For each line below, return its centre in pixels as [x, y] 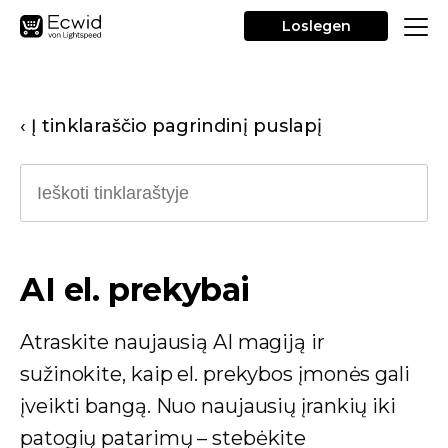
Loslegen [316, 26]
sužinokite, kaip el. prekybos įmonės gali [215, 374]
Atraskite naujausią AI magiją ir [172, 342]
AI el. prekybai [135, 289]
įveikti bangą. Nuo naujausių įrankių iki [208, 406]
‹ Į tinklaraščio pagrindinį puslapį [171, 126]
